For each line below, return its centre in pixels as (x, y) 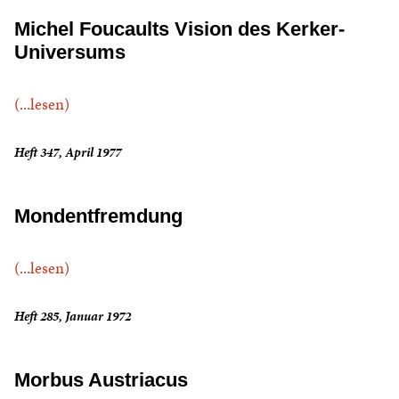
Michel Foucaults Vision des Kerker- (179, 29)
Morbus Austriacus (101, 380)
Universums (70, 53)
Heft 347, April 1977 (68, 153)
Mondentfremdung (98, 216)
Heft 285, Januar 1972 (73, 317)
